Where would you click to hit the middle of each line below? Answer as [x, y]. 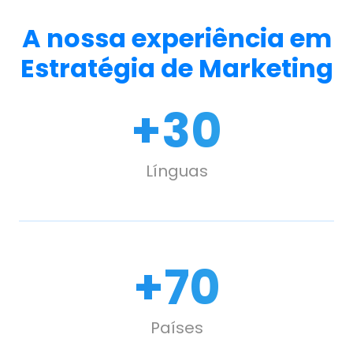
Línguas [176, 171]
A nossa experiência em [176, 38]
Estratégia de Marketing [176, 68]
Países [176, 328]
